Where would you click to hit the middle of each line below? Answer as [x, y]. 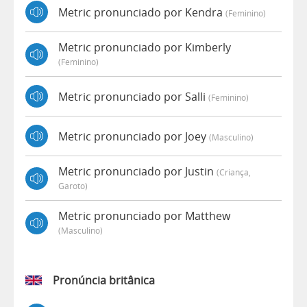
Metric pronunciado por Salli [133, 96]
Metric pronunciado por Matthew [144, 216]
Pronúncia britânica [104, 281]
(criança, [234, 172]
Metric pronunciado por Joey [134, 136]
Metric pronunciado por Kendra [142, 12]
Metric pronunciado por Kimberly [145, 48]
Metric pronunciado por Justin [137, 172]
